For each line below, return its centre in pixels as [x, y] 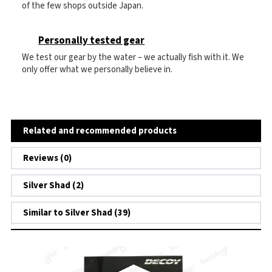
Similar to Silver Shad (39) [77, 213]
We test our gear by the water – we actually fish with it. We [133, 58]
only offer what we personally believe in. [97, 70]
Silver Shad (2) [53, 186]
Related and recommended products [100, 131]
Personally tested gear [92, 41]
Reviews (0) [47, 158]
